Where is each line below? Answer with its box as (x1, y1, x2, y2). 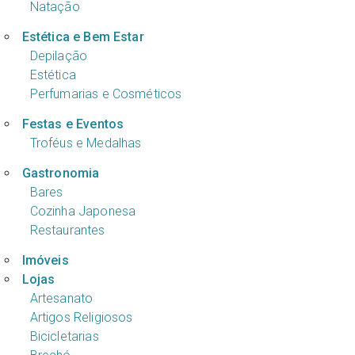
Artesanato (29, 290, 94, 306)
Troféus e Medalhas (29, 135, 142, 151)
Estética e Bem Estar (21, 29, 144, 45)
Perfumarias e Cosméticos (29, 86, 182, 102)
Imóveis (21, 252, 69, 268)
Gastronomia (21, 165, 100, 181)
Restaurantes (29, 222, 105, 238)
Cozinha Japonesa (29, 203, 136, 219)
